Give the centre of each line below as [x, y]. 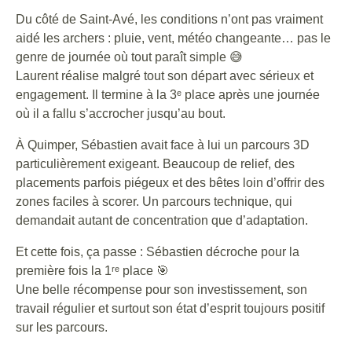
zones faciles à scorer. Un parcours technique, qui [154, 202]
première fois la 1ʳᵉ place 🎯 [92, 271]
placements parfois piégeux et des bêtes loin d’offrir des [170, 183]
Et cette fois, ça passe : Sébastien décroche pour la [158, 252]
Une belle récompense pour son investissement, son [161, 290]
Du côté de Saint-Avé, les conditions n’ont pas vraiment [169, 19]
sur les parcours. [62, 327]
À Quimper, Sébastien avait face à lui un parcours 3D [163, 145]
